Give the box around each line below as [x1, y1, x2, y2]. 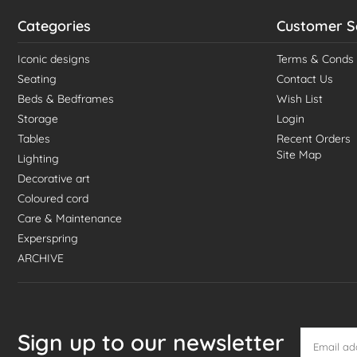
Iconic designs [18, 51, 90, 66]
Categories [18, 16, 91, 35]
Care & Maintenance [18, 210, 122, 226]
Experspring [18, 230, 78, 245]
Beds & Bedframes [18, 91, 114, 106]
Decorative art [18, 171, 90, 186]
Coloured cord [18, 190, 88, 206]
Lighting [18, 151, 59, 166]
